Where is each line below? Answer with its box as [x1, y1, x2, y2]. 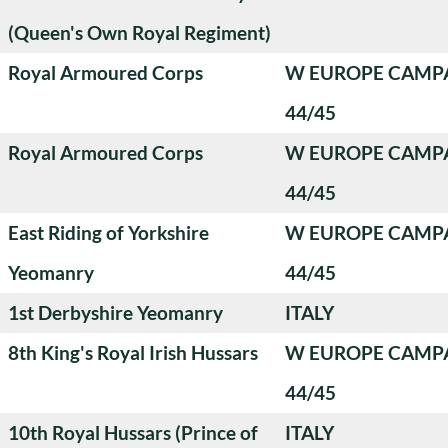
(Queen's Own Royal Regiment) [8, 20, 271, 44]
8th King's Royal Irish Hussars [8, 340, 258, 364]
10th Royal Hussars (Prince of [8, 420, 258, 444]
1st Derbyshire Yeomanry [8, 300, 223, 324]
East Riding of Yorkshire [8, 220, 209, 244]
